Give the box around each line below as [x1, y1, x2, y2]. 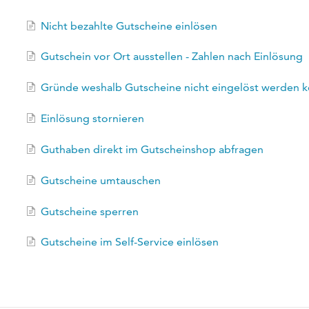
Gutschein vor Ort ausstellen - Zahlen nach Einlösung [40, 50, 303, 63]
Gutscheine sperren [40, 204, 139, 218]
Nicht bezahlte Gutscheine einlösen [40, 19, 217, 32]
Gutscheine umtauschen [40, 173, 161, 187]
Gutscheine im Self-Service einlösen [40, 235, 219, 249]
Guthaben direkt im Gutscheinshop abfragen [40, 142, 263, 156]
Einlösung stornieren [40, 112, 144, 126]
